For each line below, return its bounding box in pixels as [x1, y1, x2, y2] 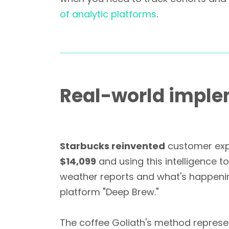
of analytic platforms [60, 8, 156, 20]
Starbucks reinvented [60, 140, 165, 152]
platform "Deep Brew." [60, 186, 159, 198]
